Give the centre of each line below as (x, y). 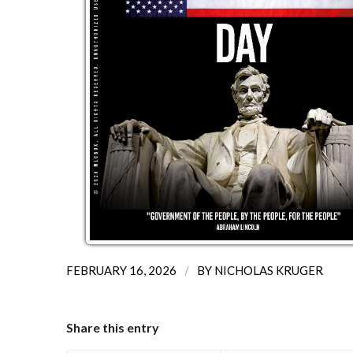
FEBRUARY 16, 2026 (121, 270)
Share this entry (112, 327)
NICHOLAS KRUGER (268, 270)
